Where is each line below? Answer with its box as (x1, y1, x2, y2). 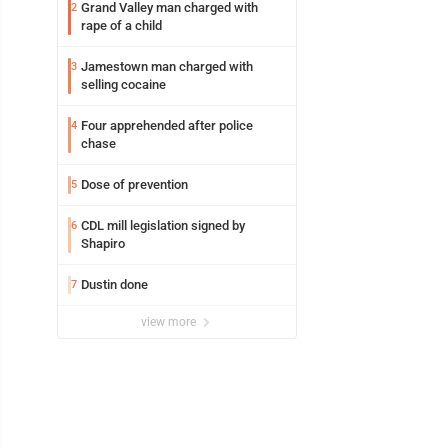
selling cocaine (81, 77, 166, 93)
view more (141, 315, 199, 330)
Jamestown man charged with (81, 59, 253, 75)
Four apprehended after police (81, 118, 253, 134)
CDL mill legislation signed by (81, 218, 245, 234)
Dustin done (81, 277, 148, 293)
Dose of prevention (81, 177, 188, 193)
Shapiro (81, 236, 125, 252)
